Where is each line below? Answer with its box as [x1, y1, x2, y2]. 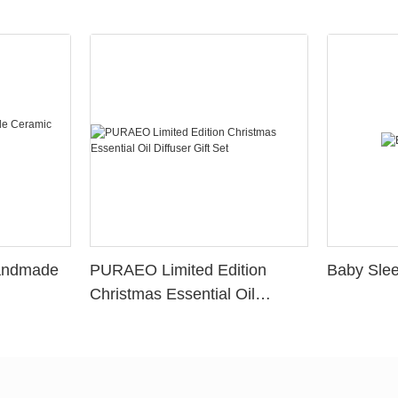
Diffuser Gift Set [90, 309, 203, 328]
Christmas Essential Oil [90, 285, 256, 304]
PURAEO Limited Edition [90, 261, 267, 280]
